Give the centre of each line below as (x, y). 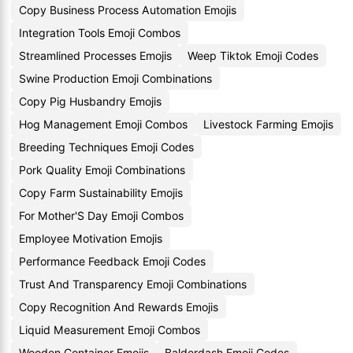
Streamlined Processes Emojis (95, 56)
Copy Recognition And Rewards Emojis (119, 307)
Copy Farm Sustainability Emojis (101, 193)
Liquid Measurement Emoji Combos (110, 330)
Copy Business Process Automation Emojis (128, 10)
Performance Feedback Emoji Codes (112, 261)
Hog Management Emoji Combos (103, 124)
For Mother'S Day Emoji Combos (101, 216)
